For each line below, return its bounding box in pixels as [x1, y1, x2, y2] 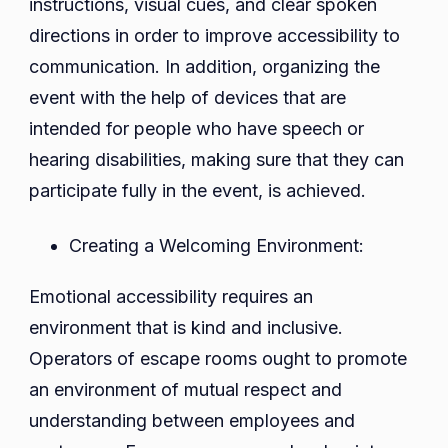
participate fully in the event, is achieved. [29, 180, 366, 202]
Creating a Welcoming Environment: [69, 235, 364, 257]
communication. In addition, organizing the [29, 56, 380, 78]
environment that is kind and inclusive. [29, 317, 343, 339]
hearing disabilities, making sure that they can [29, 149, 404, 171]
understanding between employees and [29, 410, 355, 432]
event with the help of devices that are [29, 87, 346, 109]
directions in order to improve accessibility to [29, 25, 400, 47]
